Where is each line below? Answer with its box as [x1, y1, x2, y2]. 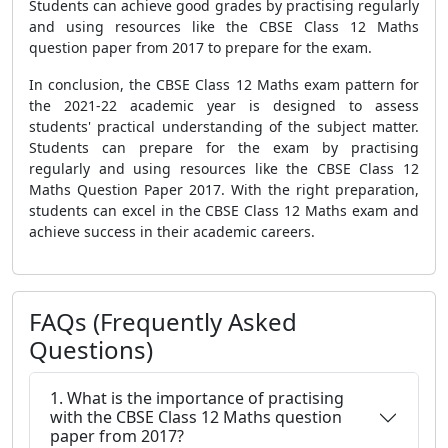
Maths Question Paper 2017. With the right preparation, [29, 180, 419, 199]
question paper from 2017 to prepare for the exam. [29, 38, 372, 57]
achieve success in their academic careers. [29, 222, 315, 241]
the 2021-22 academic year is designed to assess [29, 96, 419, 115]
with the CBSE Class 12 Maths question [50, 406, 342, 428]
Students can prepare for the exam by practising [29, 138, 419, 157]
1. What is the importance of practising [50, 387, 344, 409]
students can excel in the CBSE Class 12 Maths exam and [29, 201, 419, 220]
